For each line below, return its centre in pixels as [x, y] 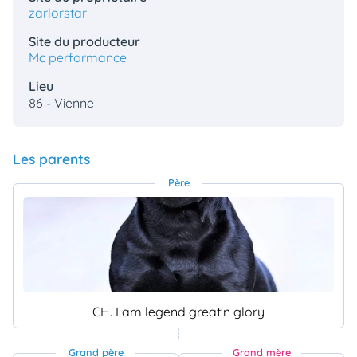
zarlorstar [58, 13]
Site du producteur [84, 42]
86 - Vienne [61, 103]
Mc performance [78, 58]
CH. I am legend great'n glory [178, 311]
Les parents [51, 159]
